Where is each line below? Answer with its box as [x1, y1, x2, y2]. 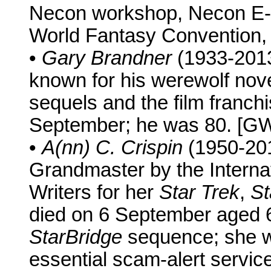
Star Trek [159, 181, 240, 204]
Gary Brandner [42, 47, 172, 70]
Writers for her [29, 181, 159, 204]
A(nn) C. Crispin [42, 137, 183, 159]
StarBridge [29, 226, 122, 249]
